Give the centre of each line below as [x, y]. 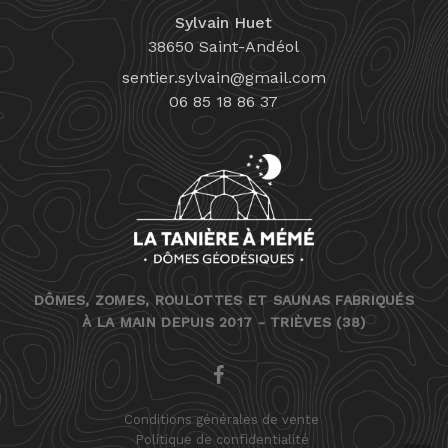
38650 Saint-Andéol [224, 46]
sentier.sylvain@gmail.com [223, 77]
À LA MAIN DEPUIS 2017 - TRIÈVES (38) [224, 322]
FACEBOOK [250, 372]
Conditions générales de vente [221, 420]
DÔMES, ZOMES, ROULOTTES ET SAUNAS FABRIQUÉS [224, 300]
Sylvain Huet [224, 22]
